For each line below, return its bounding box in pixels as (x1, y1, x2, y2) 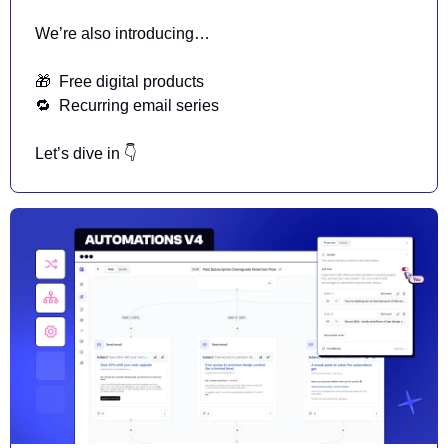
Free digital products (51, 73, 208, 91)
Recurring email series (51, 97, 223, 115)
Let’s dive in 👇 (35, 145, 137, 163)
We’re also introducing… (35, 25, 210, 43)
